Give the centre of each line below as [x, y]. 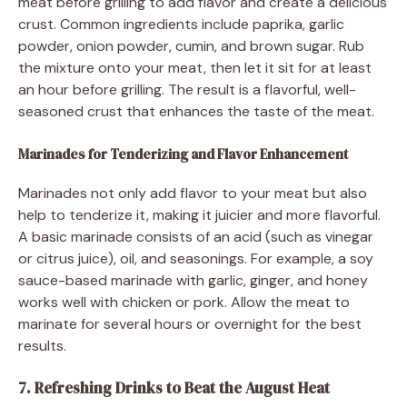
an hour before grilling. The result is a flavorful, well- [187, 89]
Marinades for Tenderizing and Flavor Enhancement [183, 154]
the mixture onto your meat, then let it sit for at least [195, 67]
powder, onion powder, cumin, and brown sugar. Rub [191, 45]
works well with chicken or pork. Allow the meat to [184, 302]
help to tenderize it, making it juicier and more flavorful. [199, 214]
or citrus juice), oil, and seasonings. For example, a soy [196, 258]
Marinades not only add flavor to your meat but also [193, 193]
